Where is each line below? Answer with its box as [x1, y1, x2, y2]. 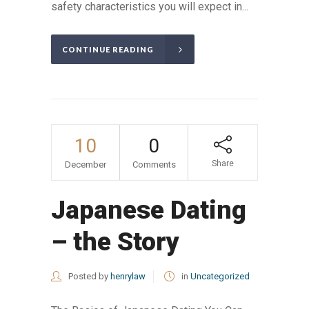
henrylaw [110, 271, 146, 282]
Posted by [66, 271, 110, 282]
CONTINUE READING [62, 45, 154, 54]
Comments [132, 159, 176, 170]
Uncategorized [190, 271, 250, 282]
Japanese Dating [51, 195, 246, 226]
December [65, 159, 106, 170]
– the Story [51, 227, 179, 257]
